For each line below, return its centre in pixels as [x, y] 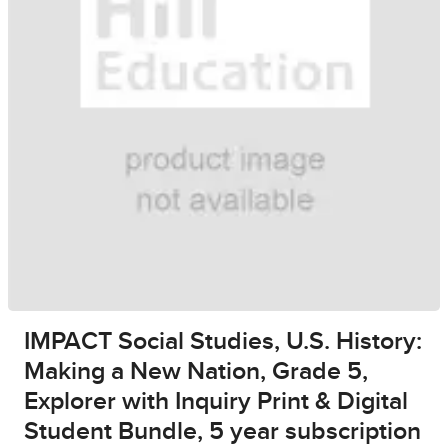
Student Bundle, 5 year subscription [222, 432]
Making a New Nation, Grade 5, [196, 372]
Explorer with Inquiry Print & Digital [216, 402]
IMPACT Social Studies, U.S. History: [223, 342]
